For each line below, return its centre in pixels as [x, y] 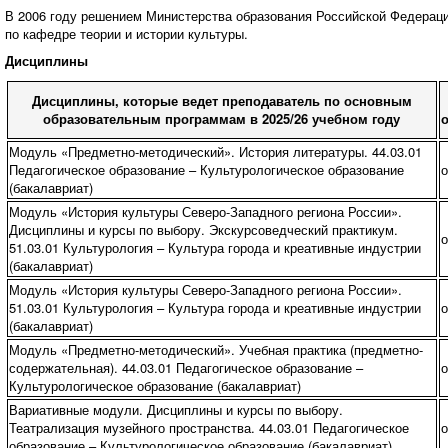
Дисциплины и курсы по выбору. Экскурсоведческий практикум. [203, 229]
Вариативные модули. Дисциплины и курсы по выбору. [175, 409]
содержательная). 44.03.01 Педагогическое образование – [185, 367]
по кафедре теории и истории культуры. [126, 33]
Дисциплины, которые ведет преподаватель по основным [221, 100]
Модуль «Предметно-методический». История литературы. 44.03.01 [215, 151]
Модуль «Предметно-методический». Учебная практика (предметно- [215, 349]
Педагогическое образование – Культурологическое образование [206, 169]
